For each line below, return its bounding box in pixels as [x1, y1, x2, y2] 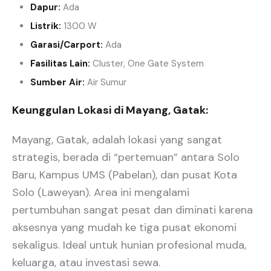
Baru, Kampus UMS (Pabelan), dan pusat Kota [12, 168, 237, 182]
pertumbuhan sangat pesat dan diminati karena [12, 203, 253, 217]
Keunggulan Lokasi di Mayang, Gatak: [12, 103, 208, 117]
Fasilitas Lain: [30, 57, 90, 70]
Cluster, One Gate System [90, 57, 204, 70]
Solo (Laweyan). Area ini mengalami [12, 185, 189, 200]
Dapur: [30, 1, 60, 13]
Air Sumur [85, 76, 126, 88]
